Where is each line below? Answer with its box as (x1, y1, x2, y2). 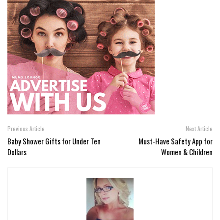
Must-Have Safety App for (138, 136, 213, 146)
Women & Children (161, 146, 213, 157)
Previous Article (7, 124, 45, 133)
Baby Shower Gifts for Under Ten (7, 136, 101, 146)
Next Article (186, 124, 213, 133)
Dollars (7, 146, 27, 157)
